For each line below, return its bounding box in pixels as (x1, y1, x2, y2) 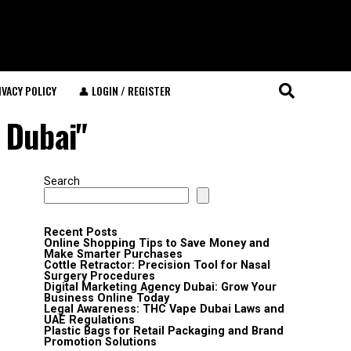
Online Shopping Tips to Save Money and (44, 237, 270, 250)
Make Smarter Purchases (44, 248, 183, 261)
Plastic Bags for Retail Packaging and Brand (44, 324, 284, 338)
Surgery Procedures (44, 270, 155, 283)
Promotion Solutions (44, 335, 157, 349)
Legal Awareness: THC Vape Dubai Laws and (44, 302, 284, 316)
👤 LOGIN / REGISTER (78, 82, 171, 99)
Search (44, 175, 80, 188)
